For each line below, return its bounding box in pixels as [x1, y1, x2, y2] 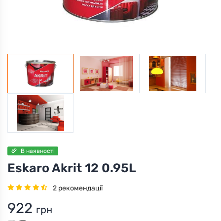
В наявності [20, 147, 55, 154]
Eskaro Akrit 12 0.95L [7, 160, 136, 175]
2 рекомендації [53, 184, 103, 193]
